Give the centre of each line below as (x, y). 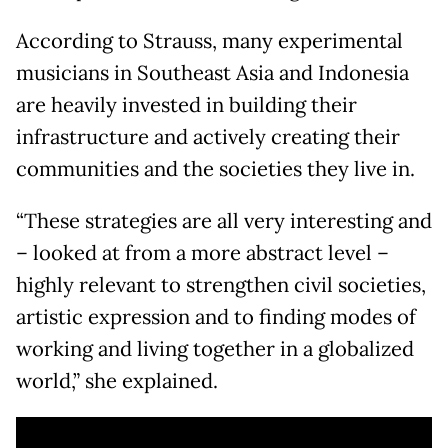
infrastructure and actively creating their (208, 136)
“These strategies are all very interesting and (224, 220)
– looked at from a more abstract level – (202, 252)
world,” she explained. (117, 380)
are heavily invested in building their (186, 104)
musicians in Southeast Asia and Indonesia (212, 72)
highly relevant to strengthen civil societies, (221, 284)
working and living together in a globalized (215, 348)
